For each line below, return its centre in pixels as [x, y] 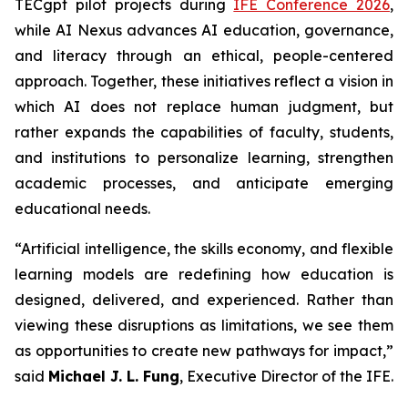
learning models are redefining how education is [204, 274]
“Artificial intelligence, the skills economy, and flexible [204, 249]
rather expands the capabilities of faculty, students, [204, 132]
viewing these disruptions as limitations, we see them [204, 325]
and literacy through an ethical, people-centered [204, 56]
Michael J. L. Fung [114, 376]
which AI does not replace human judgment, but [204, 107]
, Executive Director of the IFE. [286, 376]
